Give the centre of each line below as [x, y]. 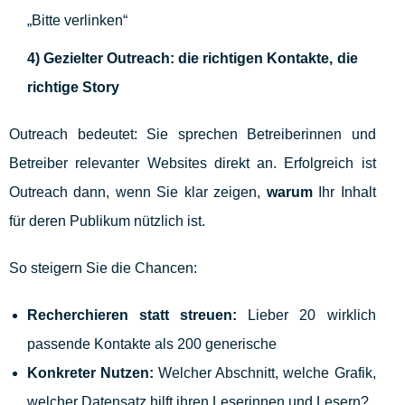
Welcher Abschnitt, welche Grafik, [265, 373]
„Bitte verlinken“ [77, 21]
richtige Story [73, 88]
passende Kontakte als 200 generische [152, 344]
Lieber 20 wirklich [306, 316]
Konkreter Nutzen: [91, 373]
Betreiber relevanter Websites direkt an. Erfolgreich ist [193, 164]
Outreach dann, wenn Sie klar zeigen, [138, 193]
